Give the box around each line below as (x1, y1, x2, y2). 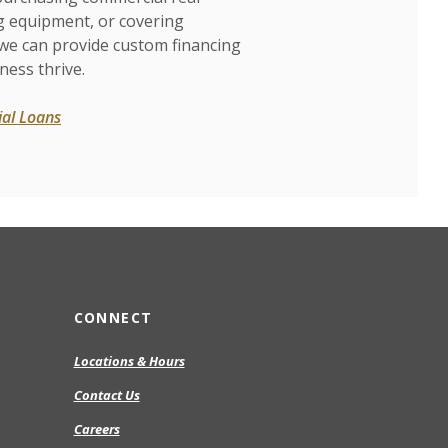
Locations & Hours (73, 352, 185, 371)
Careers (73, 420, 120, 439)
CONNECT (73, 308, 153, 328)
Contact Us (73, 386, 140, 405)
